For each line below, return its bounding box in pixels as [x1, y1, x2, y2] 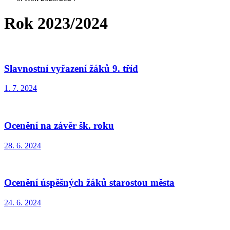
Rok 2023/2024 [4, 14, 108, 33]
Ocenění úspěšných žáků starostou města [4, 177, 175, 188]
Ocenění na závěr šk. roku [4, 120, 114, 131]
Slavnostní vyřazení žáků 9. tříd [4, 63, 138, 74]
